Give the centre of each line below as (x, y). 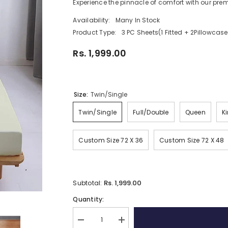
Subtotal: (88, 183)
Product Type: (95, 32)
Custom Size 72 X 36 (111, 140)
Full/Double (151, 112)
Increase (134, 223)
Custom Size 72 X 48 (192, 140)
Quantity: (89, 199)
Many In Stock (138, 20)
